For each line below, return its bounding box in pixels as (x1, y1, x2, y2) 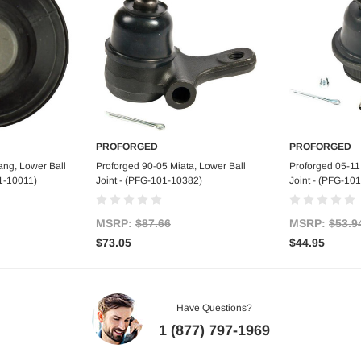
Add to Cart (152, 158, 209, 171)
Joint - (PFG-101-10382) (96, 175, 202, 187)
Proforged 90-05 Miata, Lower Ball (96, 160, 246, 172)
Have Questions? (176, 302, 252, 314)
